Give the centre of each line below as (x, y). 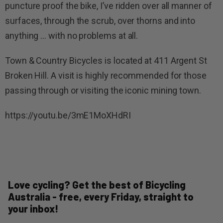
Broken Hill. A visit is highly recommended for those (106, 76)
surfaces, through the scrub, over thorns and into (100, 21)
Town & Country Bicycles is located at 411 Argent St (106, 61)
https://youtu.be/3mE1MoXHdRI (68, 115)
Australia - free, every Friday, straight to (101, 197)
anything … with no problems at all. (72, 36)
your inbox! (33, 209)
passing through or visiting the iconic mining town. (103, 91)
